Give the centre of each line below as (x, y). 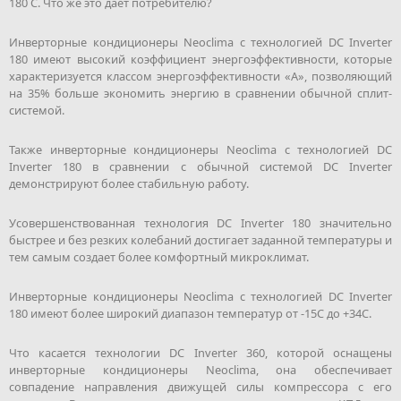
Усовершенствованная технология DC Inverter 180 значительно (200, 222)
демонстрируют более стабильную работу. (129, 183)
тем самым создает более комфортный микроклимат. (159, 256)
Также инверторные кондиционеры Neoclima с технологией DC (200, 149)
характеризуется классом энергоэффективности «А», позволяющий (200, 76)
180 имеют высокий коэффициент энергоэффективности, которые (200, 59)
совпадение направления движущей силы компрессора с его (200, 386)
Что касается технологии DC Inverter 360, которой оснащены (200, 352)
